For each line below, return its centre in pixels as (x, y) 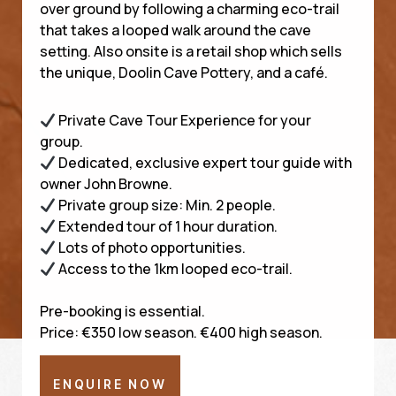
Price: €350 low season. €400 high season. (181, 332)
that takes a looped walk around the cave (175, 30)
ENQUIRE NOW (110, 384)
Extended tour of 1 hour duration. (167, 226)
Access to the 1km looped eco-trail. (175, 269)
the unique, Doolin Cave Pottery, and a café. (184, 72)
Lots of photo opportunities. (151, 247)
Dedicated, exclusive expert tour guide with (204, 163)
